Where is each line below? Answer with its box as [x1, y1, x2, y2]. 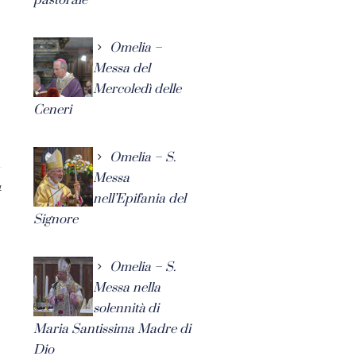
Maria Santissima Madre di [33, 320, 191, 337]
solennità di [92, 300, 159, 316]
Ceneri [33, 101, 72, 118]
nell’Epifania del [92, 190, 186, 207]
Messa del [92, 60, 150, 76]
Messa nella [92, 279, 161, 296]
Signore [33, 211, 78, 227]
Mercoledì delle [92, 80, 181, 97]
